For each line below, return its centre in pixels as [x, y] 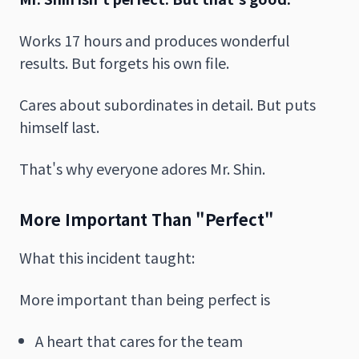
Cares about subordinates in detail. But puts [167, 104]
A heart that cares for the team [139, 340]
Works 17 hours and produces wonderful [154, 40]
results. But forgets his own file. [124, 62]
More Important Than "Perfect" [147, 219]
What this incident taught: [107, 257]
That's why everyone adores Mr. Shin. [142, 168]
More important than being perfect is [145, 298]
